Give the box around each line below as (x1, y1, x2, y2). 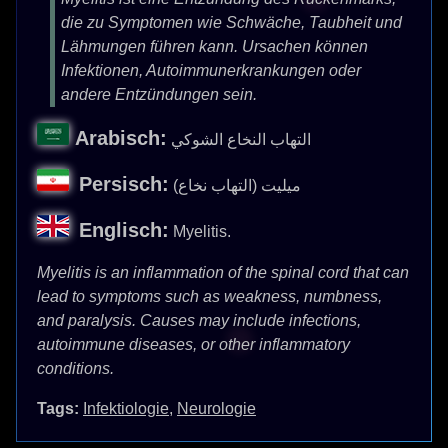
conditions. (37, 360, 114, 377)
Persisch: (79, 173, 169, 195)
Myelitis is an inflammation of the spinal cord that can (37, 264, 409, 281)
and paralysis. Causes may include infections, (37, 312, 361, 329)
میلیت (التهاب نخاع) (173, 177, 301, 194)
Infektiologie (83, 400, 169, 417)
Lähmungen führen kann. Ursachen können (61, 38, 369, 55)
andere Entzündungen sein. (61, 86, 258, 103)
